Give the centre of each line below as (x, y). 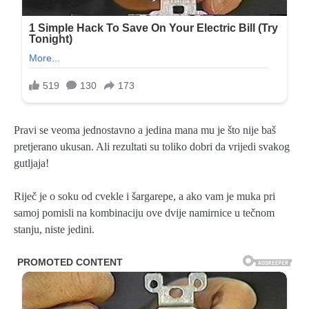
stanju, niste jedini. (54, 230)
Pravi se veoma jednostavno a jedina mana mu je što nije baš (145, 130)
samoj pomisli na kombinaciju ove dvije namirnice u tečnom (144, 213)
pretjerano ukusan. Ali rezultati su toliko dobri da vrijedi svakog (152, 147)
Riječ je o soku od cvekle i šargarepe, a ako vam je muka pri (144, 197)
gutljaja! (31, 163)
